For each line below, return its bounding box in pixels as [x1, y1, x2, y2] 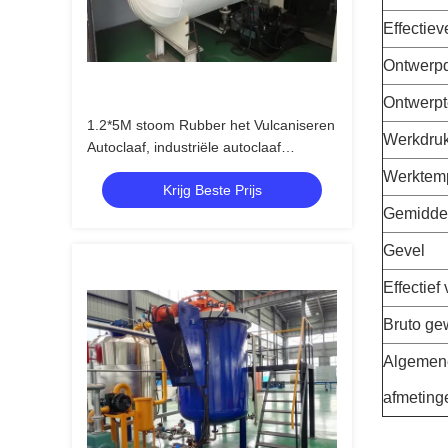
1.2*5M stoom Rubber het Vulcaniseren [87, 117, 335, 133]
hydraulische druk [87, 161, 199, 177]
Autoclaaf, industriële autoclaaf [87, 139, 281, 155]
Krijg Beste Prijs [162, 182, 262, 198]
